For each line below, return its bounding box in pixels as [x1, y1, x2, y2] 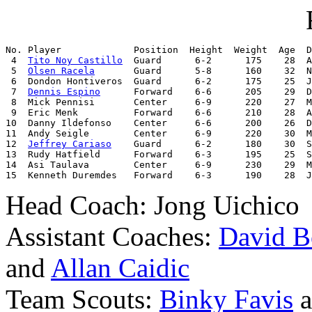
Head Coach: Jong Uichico [6, 190, 299, 221]
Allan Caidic [51, 253, 189, 283]
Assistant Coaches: [6, 221, 219, 252]
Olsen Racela [28, 65, 95, 77]
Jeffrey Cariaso [28, 139, 111, 150]
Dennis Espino [28, 86, 100, 97]
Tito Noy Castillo [28, 55, 123, 66]
